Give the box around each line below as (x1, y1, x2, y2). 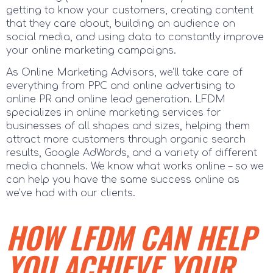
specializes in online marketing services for (6, 107, 221, 119)
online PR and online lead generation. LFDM (6, 94, 225, 105)
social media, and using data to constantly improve (6, 31, 264, 43)
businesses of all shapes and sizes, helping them (6, 121, 250, 132)
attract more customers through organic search (6, 134, 246, 146)
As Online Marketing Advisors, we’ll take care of (6, 67, 243, 79)
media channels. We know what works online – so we (6, 161, 264, 172)
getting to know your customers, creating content (6, 4, 253, 16)
